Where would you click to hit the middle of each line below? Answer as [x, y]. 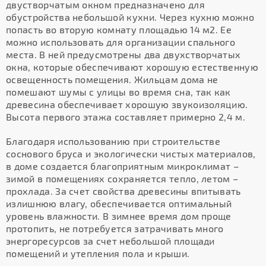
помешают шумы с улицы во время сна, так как [118, 92]
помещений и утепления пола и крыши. [98, 253]
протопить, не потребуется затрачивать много [115, 228]
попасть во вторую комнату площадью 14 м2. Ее [119, 29]
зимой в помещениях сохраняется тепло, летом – [122, 178]
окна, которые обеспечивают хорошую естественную [132, 67]
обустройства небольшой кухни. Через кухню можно [130, 17]
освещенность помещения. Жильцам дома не [112, 79]
